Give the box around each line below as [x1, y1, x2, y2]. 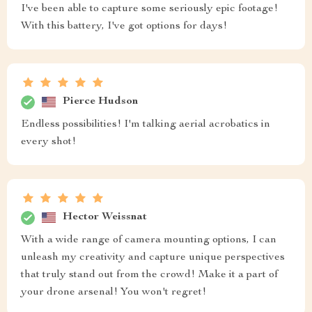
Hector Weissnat [63, 212, 147, 224]
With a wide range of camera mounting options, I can [21, 234, 276, 246]
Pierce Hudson [63, 96, 138, 108]
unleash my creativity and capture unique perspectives [21, 251, 285, 263]
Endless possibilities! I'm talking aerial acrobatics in [21, 118, 270, 130]
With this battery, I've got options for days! [21, 20, 227, 32]
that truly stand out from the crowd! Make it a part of [21, 269, 278, 281]
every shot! [21, 136, 76, 148]
